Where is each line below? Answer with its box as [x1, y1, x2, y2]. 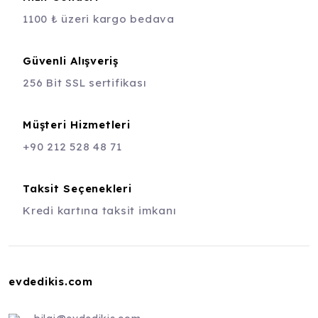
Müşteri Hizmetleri [23, 118, 131, 131]
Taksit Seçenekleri [23, 182, 132, 195]
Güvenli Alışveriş [23, 54, 119, 67]
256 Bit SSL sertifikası [23, 76, 147, 89]
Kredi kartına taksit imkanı [23, 204, 177, 217]
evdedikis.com [9, 275, 93, 288]
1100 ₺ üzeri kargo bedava [23, 12, 175, 26]
